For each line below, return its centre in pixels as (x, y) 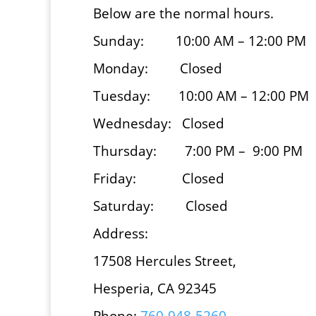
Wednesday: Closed (159, 123)
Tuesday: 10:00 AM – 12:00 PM (201, 96)
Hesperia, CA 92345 (155, 288)
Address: (121, 233)
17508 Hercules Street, (165, 261)
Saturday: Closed (160, 206)
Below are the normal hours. (185, 13)
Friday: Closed (159, 178)
